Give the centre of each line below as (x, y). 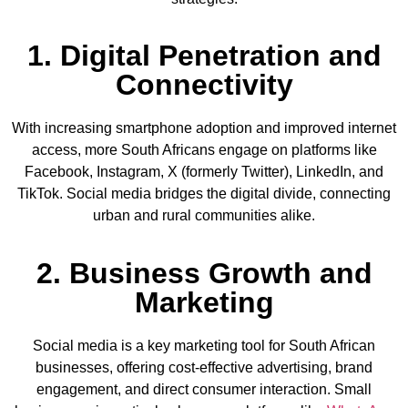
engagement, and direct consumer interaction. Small (204, 389)
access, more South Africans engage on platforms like (204, 150)
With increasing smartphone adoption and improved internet (204, 128)
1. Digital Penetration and (204, 56)
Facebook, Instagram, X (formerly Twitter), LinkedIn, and (204, 172)
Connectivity (204, 85)
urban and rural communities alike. (204, 216)
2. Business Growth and (204, 273)
